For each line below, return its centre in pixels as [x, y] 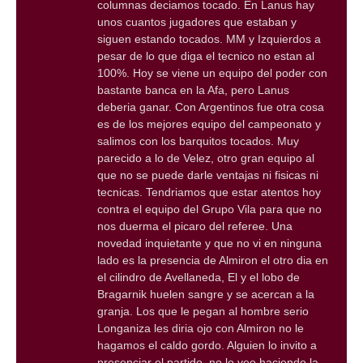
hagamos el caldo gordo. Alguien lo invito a [207, 346]
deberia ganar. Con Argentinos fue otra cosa [211, 107]
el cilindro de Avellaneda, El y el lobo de [199, 278]
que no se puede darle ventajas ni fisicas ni [208, 175]
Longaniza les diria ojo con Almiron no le [201, 329]
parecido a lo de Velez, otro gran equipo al [206, 158]
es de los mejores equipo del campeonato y [209, 124]
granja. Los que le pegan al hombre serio [203, 312]
